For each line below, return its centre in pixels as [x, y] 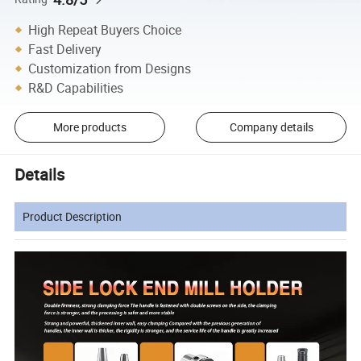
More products [89, 127]
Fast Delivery [65, 49]
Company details [271, 127]
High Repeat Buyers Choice [105, 29]
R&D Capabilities [76, 87]
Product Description [73, 216]
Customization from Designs [110, 68]
